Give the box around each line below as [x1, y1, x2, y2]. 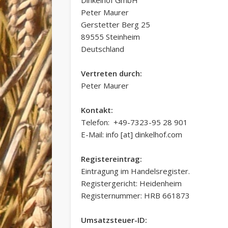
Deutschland [80, 43, 124, 54]
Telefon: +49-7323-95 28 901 [80, 117, 188, 127]
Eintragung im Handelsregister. [80, 165, 190, 176]
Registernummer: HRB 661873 [80, 190, 190, 201]
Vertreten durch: [80, 68, 142, 78]
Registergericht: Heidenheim [80, 178, 182, 188]
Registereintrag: [80, 153, 142, 164]
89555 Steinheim [80, 31, 140, 42]
